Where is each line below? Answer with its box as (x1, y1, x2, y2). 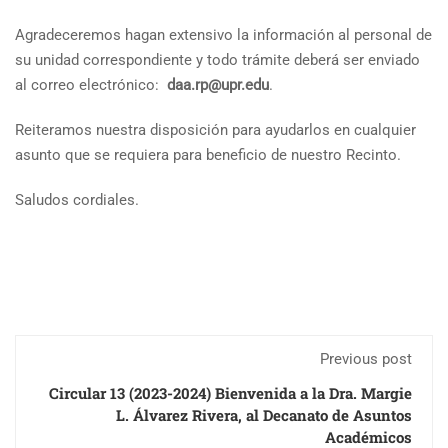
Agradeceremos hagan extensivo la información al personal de (15, 26, 432, 44)
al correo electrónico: (15, 76, 167, 94)
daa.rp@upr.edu (167, 76, 269, 94)
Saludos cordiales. (15, 191, 139, 209)
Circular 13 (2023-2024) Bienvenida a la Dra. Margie (49, 383, 412, 403)
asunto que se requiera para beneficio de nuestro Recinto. (15, 146, 401, 164)
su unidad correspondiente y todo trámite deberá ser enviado (15, 51, 420, 69)
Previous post (320, 350, 412, 368)
